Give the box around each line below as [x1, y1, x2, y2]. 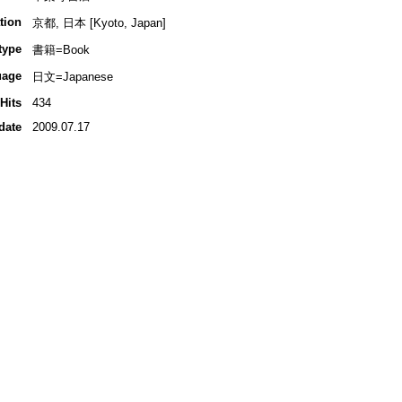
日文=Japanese [31, 70, 113, 84]
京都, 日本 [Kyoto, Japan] [31, 16, 166, 31]
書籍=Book [31, 43, 90, 57]
